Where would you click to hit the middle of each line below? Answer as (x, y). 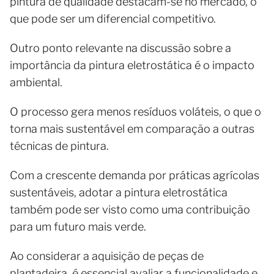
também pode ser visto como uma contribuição (130, 209)
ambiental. (36, 82)
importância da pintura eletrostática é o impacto (132, 65)
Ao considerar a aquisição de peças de (107, 256)
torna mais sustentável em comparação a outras (132, 128)
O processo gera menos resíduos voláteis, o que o (135, 111)
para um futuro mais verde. (78, 226)
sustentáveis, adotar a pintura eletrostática (119, 192)
